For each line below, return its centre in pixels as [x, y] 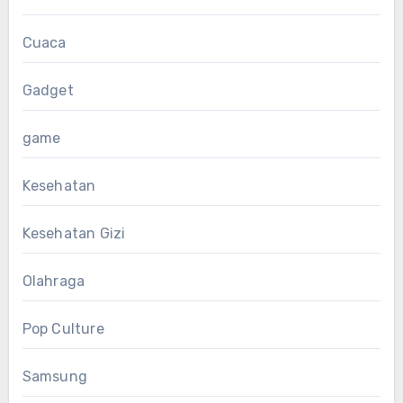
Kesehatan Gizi [74, 233]
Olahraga [54, 281]
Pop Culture [63, 328]
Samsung [54, 376]
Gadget [48, 90]
